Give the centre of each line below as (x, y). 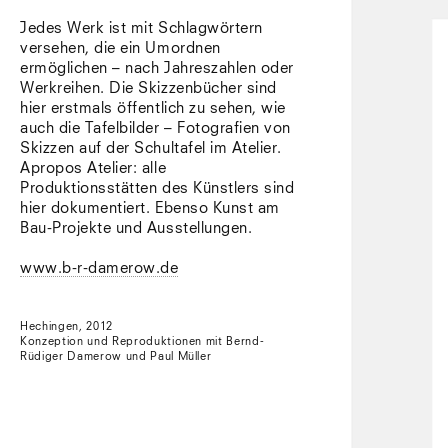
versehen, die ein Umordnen (120, 48)
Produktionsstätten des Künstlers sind (157, 188)
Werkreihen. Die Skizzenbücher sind (148, 88)
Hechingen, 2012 (66, 326)
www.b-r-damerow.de (99, 268)
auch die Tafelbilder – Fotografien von (155, 128)
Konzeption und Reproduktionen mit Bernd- (142, 341)
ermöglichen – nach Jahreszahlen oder (157, 68)
